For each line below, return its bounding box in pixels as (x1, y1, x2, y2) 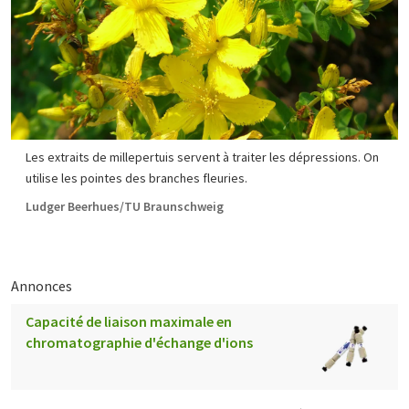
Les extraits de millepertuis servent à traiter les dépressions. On (26, 149, 379, 165)
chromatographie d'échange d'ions (26, 333, 253, 351)
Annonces (11, 277, 72, 295)
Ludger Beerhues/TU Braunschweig (26, 198, 224, 215)
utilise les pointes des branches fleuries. (26, 170, 247, 186)
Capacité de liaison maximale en (26, 312, 232, 330)
